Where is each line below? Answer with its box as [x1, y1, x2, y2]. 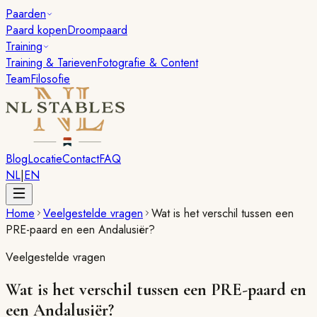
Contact [62, 151, 99, 167]
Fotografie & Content [97, 54, 198, 71]
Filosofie [30, 71, 70, 87]
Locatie [28, 151, 62, 167]
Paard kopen [6, 22, 67, 38]
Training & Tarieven [6, 54, 97, 71]
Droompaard [67, 22, 127, 38]
